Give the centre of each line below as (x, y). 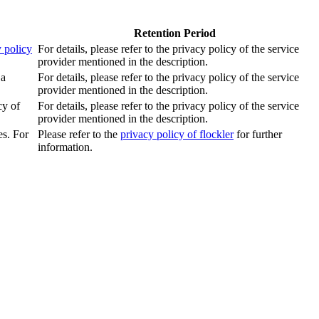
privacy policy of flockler (177, 134)
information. (65, 147)
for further (258, 134)
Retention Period (174, 33)
